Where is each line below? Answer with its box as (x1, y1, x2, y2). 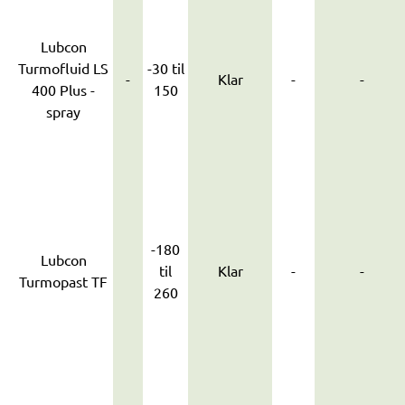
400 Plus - (32, 80, 95, 99)
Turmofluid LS (18, 59, 108, 77)
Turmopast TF (19, 272, 108, 290)
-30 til (146, 59, 184, 77)
